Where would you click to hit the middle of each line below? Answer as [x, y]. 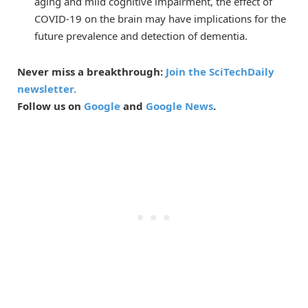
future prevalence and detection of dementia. [141, 36]
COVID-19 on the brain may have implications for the [160, 19]
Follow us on [51, 106]
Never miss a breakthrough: [91, 72]
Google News [179, 106]
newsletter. [47, 89]
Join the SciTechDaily [220, 72]
